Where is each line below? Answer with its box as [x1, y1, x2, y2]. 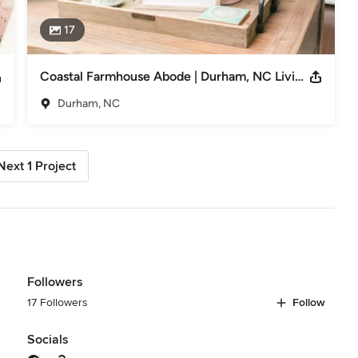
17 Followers [26, 295, 88, 309]
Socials [26, 331, 69, 348]
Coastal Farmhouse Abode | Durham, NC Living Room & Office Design [294, 68, 304, 84]
